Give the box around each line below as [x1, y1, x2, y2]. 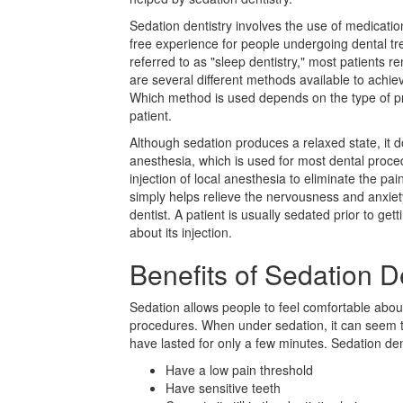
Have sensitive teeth [166, 379, 281, 397]
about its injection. [130, 223, 232, 241]
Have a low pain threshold [166, 361, 313, 379]
